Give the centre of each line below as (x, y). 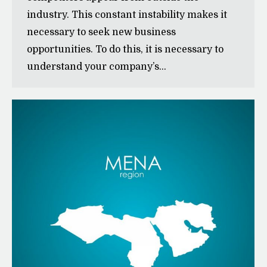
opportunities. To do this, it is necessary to (125, 49)
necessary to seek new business (101, 32)
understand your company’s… (97, 66)
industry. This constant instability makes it (127, 15)
